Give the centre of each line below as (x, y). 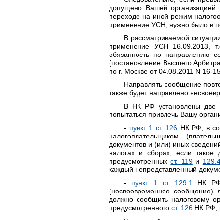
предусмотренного (140, 208)
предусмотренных (140, 161)
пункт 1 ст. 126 (153, 128)
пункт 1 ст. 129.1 (162, 183)
